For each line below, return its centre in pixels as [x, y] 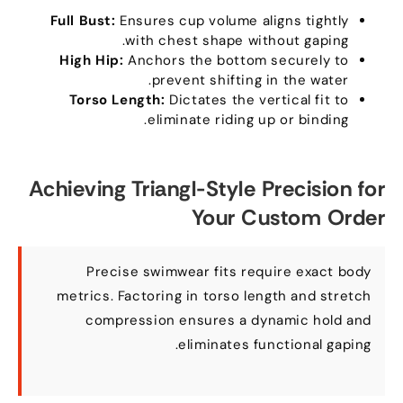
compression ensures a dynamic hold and [233, 321]
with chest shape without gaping [242, 41]
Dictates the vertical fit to [264, 100]
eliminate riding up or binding [252, 120]
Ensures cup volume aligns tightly [239, 21]
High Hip [94, 61]
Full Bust [85, 21]
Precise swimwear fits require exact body [233, 272]
